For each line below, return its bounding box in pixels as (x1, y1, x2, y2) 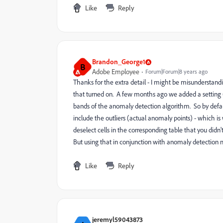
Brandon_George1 (92, 57, 145, 66)
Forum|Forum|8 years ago (145, 68, 208, 75)
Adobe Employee (92, 67, 139, 76)
